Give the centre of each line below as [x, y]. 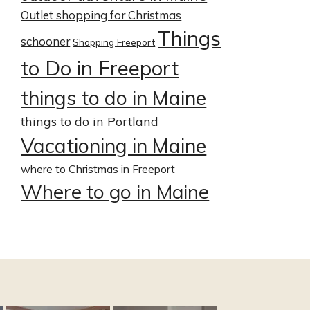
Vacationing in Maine [114, 145]
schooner [46, 41]
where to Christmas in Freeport [98, 169]
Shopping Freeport [114, 42]
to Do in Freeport [100, 68]
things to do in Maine [114, 98]
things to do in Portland [90, 121]
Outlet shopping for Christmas [101, 15]
